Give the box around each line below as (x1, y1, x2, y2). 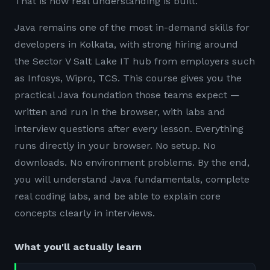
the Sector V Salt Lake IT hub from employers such (14, 55, 255, 67)
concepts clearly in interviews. (14, 207, 155, 219)
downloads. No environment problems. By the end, (14, 157, 250, 168)
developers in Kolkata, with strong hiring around (14, 39, 238, 50)
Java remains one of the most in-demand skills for (14, 22, 250, 33)
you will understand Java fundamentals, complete (14, 174, 250, 185)
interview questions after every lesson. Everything (14, 123, 243, 134)
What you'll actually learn (14, 241, 142, 253)
